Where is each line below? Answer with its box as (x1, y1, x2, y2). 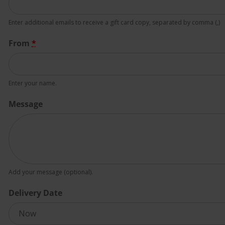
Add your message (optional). (9, 167, 93, 176)
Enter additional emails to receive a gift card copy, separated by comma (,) (9, 18, 220, 27)
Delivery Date (9, 187, 62, 198)
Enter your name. (9, 78, 57, 87)
